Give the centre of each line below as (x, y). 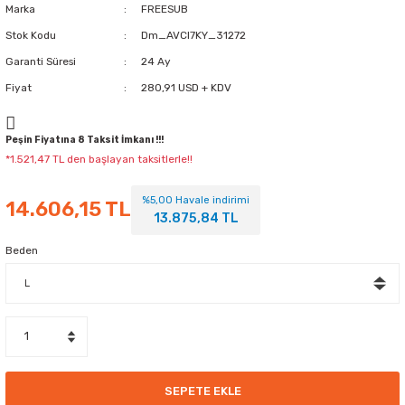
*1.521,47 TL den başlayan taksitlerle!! (99, 159)
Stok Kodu (31, 35)
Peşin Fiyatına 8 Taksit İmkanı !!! (85, 139)
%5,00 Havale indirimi (196, 200)
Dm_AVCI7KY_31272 (193, 35)
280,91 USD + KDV (186, 87)
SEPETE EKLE (202, 391)
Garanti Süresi (41, 61)
